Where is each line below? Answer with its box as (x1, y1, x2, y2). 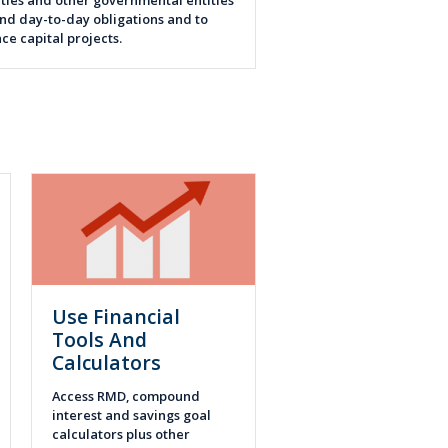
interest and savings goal (52, 405, 211, 424)
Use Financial (52, 303, 180, 331)
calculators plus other (52, 424, 190, 443)
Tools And (52, 326, 147, 354)
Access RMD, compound (52, 386, 200, 405)
